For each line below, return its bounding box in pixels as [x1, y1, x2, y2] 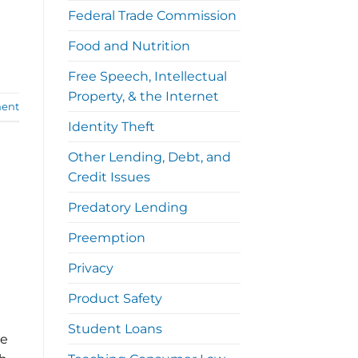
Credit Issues [67, 169, 150, 185]
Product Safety [67, 290, 162, 306]
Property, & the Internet [67, 88, 219, 104]
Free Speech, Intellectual [67, 68, 227, 84]
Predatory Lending [67, 199, 188, 215]
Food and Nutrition [67, 38, 190, 54]
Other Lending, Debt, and [67, 149, 231, 165]
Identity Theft [67, 118, 155, 134]
